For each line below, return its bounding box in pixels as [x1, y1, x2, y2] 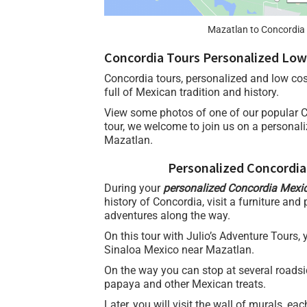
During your [104, 181, 163, 195]
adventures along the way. [104, 208, 230, 222]
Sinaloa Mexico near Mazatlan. [104, 243, 254, 256]
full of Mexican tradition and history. [104, 85, 279, 99]
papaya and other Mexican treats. [104, 277, 269, 291]
